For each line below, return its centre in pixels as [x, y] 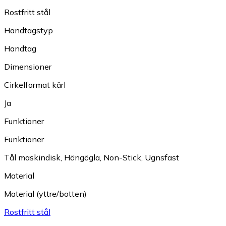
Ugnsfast [162, 158]
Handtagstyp [29, 31]
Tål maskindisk [32, 158]
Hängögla [82, 158]
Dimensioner [28, 67]
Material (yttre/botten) [45, 194]
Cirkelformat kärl [35, 85]
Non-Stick [122, 158]
